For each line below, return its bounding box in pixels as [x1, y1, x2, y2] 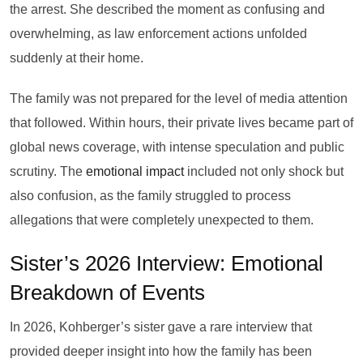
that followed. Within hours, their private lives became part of [10, 116, 353, 130]
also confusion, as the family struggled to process [10, 189, 291, 203]
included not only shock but [184, 164, 344, 178]
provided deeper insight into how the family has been [10, 344, 312, 358]
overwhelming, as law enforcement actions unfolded [10, 27, 307, 41]
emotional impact [86, 164, 184, 178]
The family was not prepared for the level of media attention [10, 92, 348, 105]
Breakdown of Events [10, 280, 205, 305]
